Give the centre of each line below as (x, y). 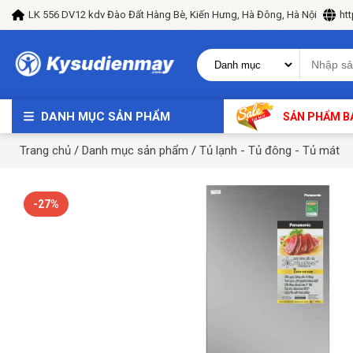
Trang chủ (45, 150)
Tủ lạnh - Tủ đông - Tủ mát (269, 150)
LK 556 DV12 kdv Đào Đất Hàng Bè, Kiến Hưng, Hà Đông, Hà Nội (173, 15)
